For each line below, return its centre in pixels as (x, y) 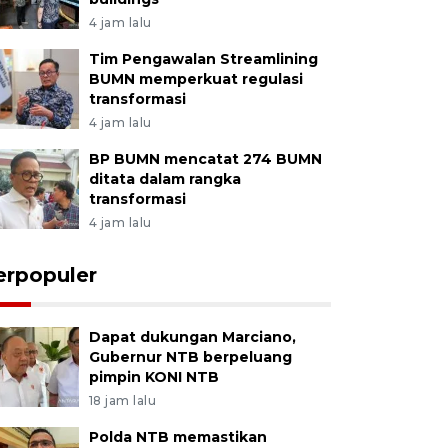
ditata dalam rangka (164, 179)
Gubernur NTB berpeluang (190, 357)
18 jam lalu (122, 400)
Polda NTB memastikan (177, 437)
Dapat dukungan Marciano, (192, 337)
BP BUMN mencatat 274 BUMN (205, 159)
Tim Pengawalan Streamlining (203, 59)
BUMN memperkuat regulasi (195, 79)
